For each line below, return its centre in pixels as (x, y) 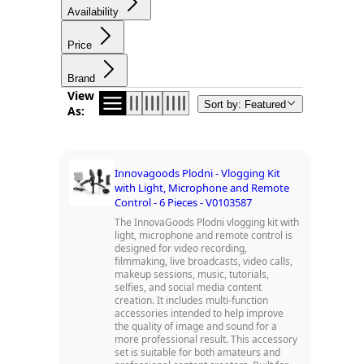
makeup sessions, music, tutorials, (192, 275)
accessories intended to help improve (199, 314)
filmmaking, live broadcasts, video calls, (204, 262)
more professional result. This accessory (206, 340)
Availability (93, 12)
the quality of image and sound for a (196, 327)
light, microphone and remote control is (204, 236)
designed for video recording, (181, 249)
